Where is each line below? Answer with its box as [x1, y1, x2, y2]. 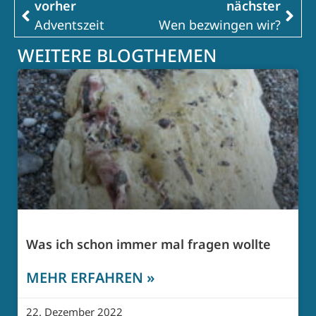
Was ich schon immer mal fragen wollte [26, 236, 271, 253]
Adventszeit [35, 16, 104, 34]
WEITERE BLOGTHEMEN [18, 43, 217, 68]
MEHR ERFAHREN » [26, 268, 154, 288]
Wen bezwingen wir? [159, 16, 281, 34]
